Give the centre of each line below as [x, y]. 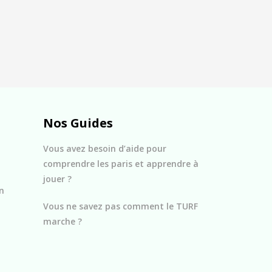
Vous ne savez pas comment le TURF [121, 206]
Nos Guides [78, 123]
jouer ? [57, 179]
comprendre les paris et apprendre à [121, 164]
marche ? [63, 222]
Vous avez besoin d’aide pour [105, 149]
